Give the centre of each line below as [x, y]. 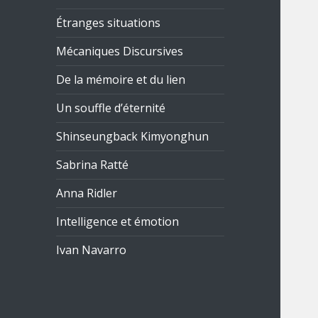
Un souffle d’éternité [111, 108]
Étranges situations [109, 23]
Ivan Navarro [92, 250]
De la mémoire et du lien [121, 80]
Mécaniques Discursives [120, 51]
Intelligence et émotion [118, 222]
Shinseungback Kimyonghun [133, 137]
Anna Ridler [87, 193]
